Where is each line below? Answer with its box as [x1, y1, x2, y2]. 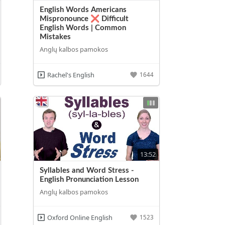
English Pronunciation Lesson [40, 175, 139, 183]
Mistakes [40, 33, 71, 41]
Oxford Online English [47, 212, 113, 222]
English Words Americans [40, 6, 127, 14]
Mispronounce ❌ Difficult [40, 15, 129, 23]
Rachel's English [47, 70, 94, 79]
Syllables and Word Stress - [40, 166, 135, 174]
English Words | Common [40, 24, 127, 32]
